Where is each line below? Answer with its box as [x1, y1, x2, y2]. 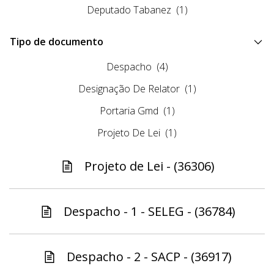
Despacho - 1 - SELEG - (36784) [63, 203, 235, 220]
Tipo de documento [10, 35, 103, 49]
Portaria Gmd [99, 104, 158, 118]
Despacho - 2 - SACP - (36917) [67, 248, 232, 265]
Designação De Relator [78, 82, 180, 96]
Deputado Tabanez [86, 3, 171, 17]
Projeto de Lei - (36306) [84, 158, 215, 175]
